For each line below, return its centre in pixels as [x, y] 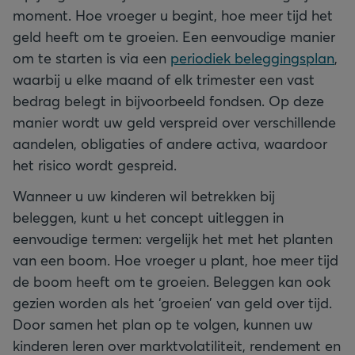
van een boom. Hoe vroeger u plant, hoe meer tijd [176, 260]
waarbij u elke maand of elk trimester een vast [164, 79]
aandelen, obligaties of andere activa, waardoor [170, 143]
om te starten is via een [92, 57]
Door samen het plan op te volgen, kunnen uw [163, 324]
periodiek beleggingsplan [252, 57]
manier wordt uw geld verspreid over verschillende [174, 122]
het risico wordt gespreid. [95, 164]
